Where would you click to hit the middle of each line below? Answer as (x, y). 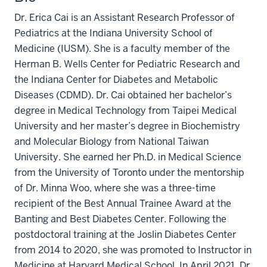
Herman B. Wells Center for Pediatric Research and (127, 64)
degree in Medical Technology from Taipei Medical (125, 111)
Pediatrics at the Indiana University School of (114, 33)
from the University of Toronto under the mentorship (129, 173)
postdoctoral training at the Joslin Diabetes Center (125, 235)
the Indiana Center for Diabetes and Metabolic (116, 80)
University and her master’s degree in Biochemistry (127, 126)
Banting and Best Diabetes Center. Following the (120, 219)
